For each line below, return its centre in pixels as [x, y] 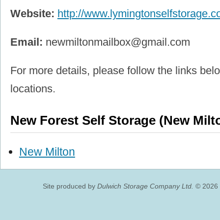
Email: [26, 42]
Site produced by [70, 186]
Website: [32, 14]
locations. [33, 89]
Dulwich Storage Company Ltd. [145, 186]
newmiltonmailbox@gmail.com [118, 42]
